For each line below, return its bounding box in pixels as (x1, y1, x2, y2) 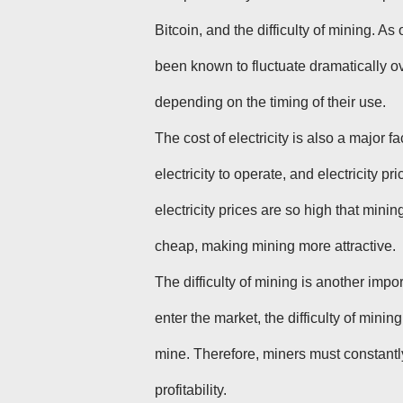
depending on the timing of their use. (155, 94, 386, 111)
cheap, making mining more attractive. (155, 238, 396, 255)
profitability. (155, 382, 227, 399)
